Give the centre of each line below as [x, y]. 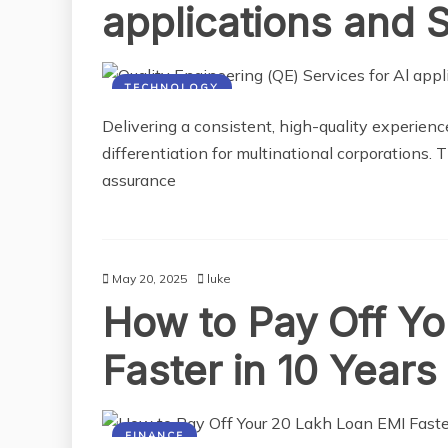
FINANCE [154, 436]
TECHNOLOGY [172, 88]
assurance [139, 180]
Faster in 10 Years [269, 371]
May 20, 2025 [149, 279]
